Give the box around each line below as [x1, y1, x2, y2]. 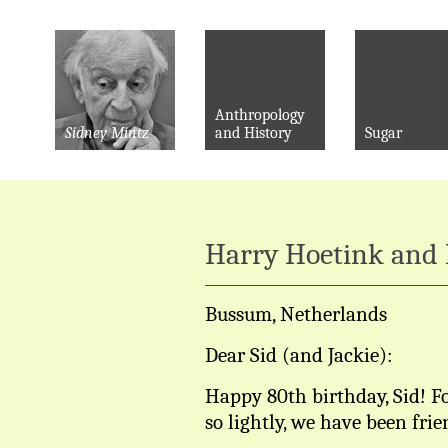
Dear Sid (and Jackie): [205, 343, 393, 367]
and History [215, 124, 292, 142]
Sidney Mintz [65, 124, 149, 142]
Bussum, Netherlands [205, 302, 387, 326]
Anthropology [215, 106, 305, 124]
